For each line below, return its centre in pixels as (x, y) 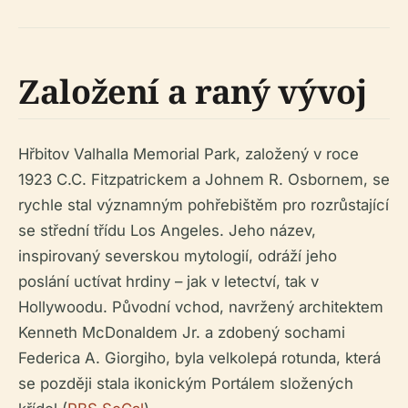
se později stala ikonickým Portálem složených (186, 384)
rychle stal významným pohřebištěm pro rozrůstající (204, 205)
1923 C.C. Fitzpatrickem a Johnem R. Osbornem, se (204, 180)
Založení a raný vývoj (193, 92)
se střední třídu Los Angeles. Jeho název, (167, 231)
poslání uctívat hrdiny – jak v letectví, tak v (168, 282)
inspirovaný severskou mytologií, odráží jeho (178, 256)
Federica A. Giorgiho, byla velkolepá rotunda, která (199, 358)
